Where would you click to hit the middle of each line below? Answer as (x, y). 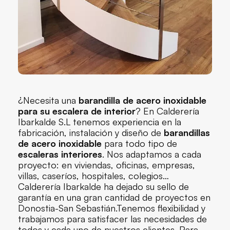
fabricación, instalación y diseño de (91, 132)
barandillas (187, 132)
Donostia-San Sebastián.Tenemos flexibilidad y (112, 208)
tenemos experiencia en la (126, 121)
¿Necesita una (48, 100)
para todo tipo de (139, 143)
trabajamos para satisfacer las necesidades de (112, 218)
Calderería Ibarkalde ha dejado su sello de (103, 186)
